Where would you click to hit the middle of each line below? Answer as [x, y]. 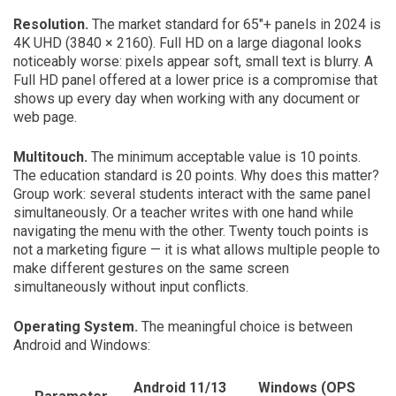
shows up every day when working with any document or [187, 99]
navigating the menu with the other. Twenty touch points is [191, 231]
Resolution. [51, 24]
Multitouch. [50, 157]
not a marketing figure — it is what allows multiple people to [197, 250]
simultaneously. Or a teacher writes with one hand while [183, 213]
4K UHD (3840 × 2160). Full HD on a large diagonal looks [187, 43]
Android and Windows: [82, 345]
